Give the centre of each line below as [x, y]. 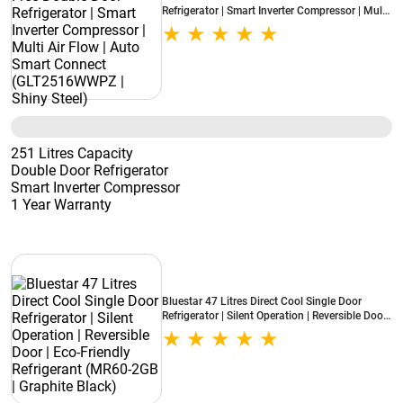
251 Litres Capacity [72, 153]
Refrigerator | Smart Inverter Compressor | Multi [275, 11]
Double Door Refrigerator [90, 170]
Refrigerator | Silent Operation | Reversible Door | [277, 316]
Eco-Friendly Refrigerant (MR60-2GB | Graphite [274, 330]
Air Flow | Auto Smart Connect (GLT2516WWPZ [277, 25]
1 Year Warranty [61, 205]
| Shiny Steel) [193, 40]
